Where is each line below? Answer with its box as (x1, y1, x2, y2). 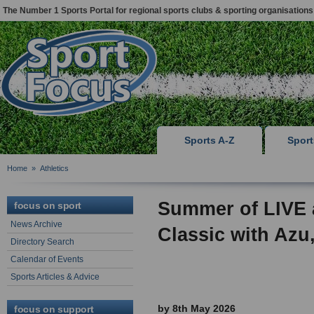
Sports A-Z (184, 135, 235, 146)
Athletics (40, 164, 69, 172)
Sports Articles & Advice (11, 272, 100, 282)
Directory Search (11, 237, 74, 247)
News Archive (11, 219, 62, 229)
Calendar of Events (11, 254, 83, 264)
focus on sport (14, 200, 82, 211)
